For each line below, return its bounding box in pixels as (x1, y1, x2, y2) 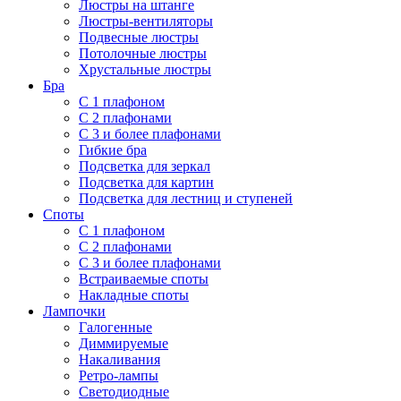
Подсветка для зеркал (79, 158, 210, 175)
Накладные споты (79, 287, 189, 303)
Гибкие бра (79, 142, 147, 158)
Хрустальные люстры (79, 62, 211, 78)
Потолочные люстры (79, 46, 207, 62)
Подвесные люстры (79, 30, 199, 46)
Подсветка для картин (79, 175, 214, 191)
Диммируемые (79, 336, 168, 352)
